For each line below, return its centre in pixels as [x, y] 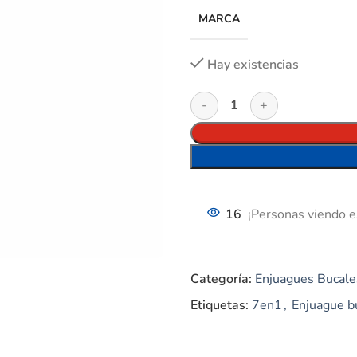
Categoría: [221, 279]
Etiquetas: [219, 305]
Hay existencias [253, 65]
